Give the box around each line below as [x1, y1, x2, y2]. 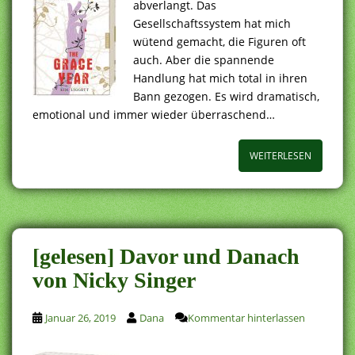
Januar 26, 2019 [45, 310, 116, 325]
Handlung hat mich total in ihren [133, 70, 307, 86]
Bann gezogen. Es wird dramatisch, [133, 88, 319, 104]
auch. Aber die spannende [133, 52, 274, 67]
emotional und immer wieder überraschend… [32, 106, 275, 122]
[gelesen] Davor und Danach [32, 243, 300, 269]
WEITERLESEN [250, 148, 311, 162]
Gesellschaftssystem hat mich [133, 15, 291, 31]
